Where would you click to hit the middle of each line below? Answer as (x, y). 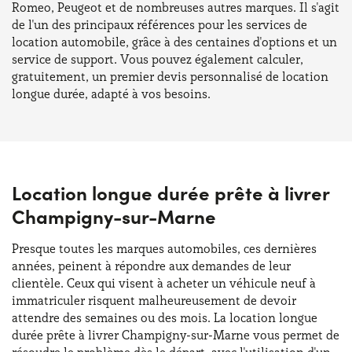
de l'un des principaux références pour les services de (159, 24)
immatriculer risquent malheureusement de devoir (154, 300)
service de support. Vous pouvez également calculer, (158, 59)
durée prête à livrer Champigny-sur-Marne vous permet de (176, 335)
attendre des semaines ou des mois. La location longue (165, 317)
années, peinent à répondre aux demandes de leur (151, 266)
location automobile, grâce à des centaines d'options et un (174, 42)
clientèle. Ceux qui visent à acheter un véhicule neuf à (164, 283)
